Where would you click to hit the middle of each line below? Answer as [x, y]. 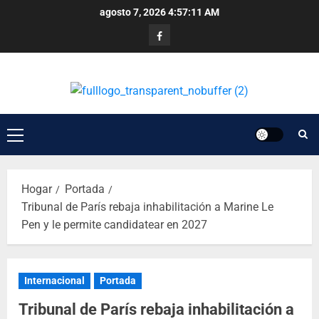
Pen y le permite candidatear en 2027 [114, 225]
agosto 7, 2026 [134, 12]
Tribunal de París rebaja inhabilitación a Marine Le [147, 207]
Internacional [54, 281]
